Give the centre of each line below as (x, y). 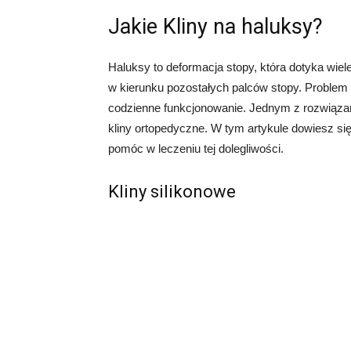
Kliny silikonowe (172, 192)
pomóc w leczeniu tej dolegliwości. (196, 148)
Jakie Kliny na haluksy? (215, 27)
